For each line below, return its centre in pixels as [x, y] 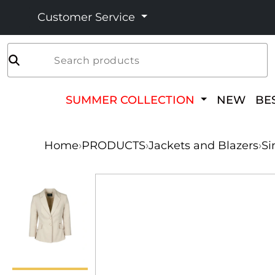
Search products [97, 60]
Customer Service [88, 17]
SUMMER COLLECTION [132, 100]
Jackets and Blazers [203, 145]
